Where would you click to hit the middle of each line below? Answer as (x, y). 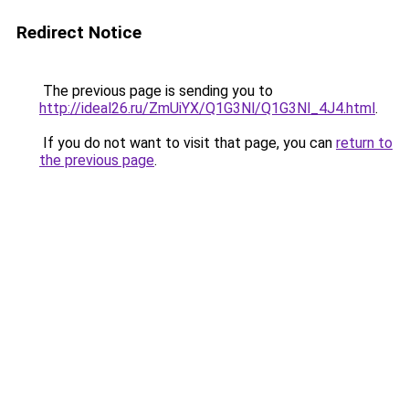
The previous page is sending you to (156, 91)
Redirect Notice (79, 32)
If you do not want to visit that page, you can (188, 143)
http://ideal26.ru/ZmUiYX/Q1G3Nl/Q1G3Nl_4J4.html (207, 108)
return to (364, 143)
